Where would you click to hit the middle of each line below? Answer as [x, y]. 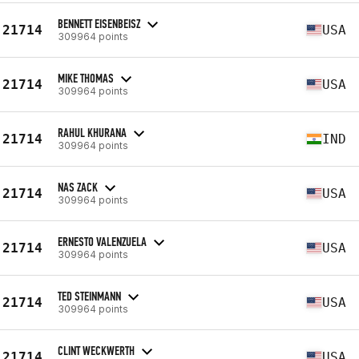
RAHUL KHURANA [92, 132]
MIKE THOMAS [86, 78]
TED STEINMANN [89, 296]
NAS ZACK [78, 187]
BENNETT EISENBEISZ [99, 23]
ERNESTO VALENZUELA [102, 241]
